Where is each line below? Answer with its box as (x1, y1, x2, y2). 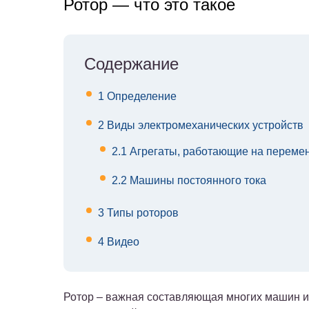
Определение (104, 90, 177, 103)
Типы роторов (104, 207, 179, 219)
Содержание (84, 54, 179, 74)
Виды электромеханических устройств (104, 119, 303, 132)
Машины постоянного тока (127, 175, 266, 187)
